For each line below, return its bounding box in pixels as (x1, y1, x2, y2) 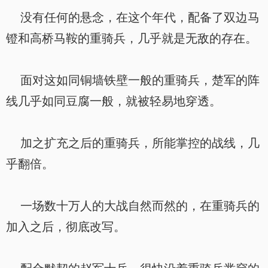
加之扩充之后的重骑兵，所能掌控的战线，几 (6, 136, 260, 150)
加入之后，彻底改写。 (6, 220, 126, 233)
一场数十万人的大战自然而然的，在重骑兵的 (6, 199, 260, 212)
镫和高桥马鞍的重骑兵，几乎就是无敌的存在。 (6, 32, 257, 45)
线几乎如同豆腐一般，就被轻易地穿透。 (6, 95, 221, 108)
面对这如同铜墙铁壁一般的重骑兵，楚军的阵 (6, 74, 260, 87)
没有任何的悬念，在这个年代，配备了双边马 (6, 11, 260, 24)
